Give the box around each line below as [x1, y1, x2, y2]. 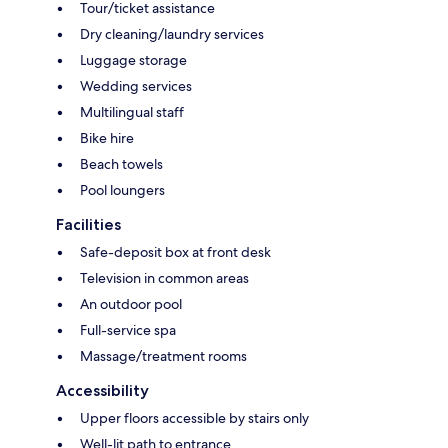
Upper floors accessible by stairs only [80, 408, 309, 427]
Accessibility [56, 380, 149, 400]
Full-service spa [80, 320, 176, 339]
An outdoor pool [80, 294, 182, 313]
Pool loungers [80, 180, 165, 199]
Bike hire [80, 128, 134, 147]
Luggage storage [80, 50, 187, 69]
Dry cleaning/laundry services [80, 24, 264, 43]
